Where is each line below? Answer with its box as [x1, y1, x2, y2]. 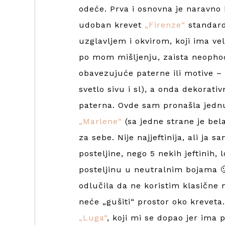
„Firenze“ [145, 20, 185, 30]
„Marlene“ [79, 116, 122, 126]
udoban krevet [79, 20, 145, 30]
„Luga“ [79, 212, 107, 222]
